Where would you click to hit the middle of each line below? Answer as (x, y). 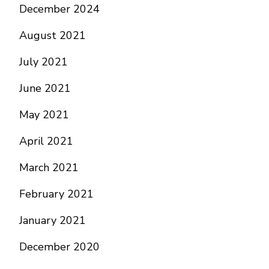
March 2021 (49, 168)
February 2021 (56, 194)
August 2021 (53, 35)
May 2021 (44, 115)
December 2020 (59, 247)
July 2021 (44, 62)
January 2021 (53, 220)
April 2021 (46, 141)
